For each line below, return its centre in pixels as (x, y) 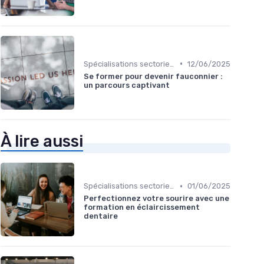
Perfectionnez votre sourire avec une (156, 199)
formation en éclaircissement (142, 207)
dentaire (101, 216)
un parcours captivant (127, 85)
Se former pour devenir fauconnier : (153, 76)
